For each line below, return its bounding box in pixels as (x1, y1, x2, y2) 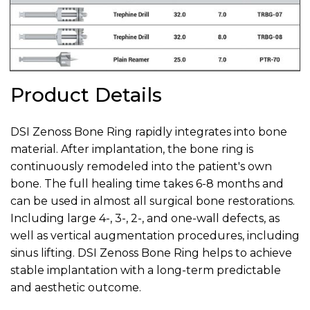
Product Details (10, 82, 162, 107)
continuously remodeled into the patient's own (10, 160, 272, 174)
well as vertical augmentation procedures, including (10, 229, 300, 243)
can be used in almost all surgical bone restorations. (10, 194, 295, 208)
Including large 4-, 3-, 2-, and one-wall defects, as (10, 212, 280, 226)
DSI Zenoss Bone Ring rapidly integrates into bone (10, 125, 287, 139)
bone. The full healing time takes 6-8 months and (10, 177, 284, 191)
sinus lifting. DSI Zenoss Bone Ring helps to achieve (10, 246, 292, 260)
